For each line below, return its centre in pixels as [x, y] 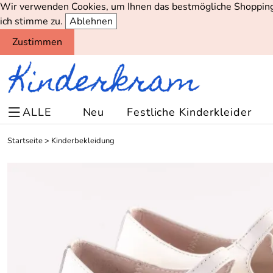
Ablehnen [91, 21]
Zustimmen [37, 42]
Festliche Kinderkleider [189, 112]
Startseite [25, 141]
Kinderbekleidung [83, 141]
